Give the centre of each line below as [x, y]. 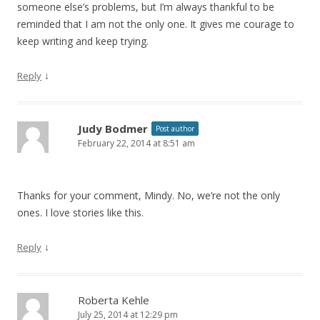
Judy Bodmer [113, 129]
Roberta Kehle [114, 300]
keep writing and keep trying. [83, 41]
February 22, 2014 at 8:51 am [136, 144]
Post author [175, 129]
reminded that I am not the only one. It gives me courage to [156, 24]
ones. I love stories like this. [80, 213]
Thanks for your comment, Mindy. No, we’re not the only [149, 196]
